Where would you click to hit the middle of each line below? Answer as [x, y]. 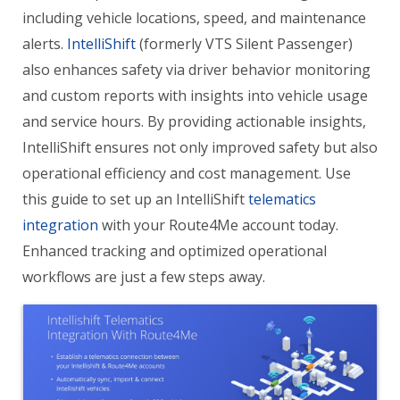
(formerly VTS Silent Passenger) [244, 44]
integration [60, 225]
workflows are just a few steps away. [144, 277]
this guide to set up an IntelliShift [135, 199]
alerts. [45, 44]
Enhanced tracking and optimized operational [175, 251]
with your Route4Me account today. [218, 225]
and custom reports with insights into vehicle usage [195, 96]
